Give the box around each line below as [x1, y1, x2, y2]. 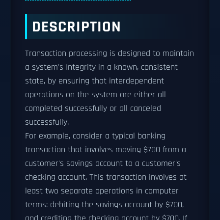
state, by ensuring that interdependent [25, 76, 164, 86]
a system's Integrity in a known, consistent [25, 62, 178, 73]
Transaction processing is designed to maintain [25, 48, 194, 59]
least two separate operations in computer [25, 186, 179, 196]
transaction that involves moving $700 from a [25, 144, 186, 155]
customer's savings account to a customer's [25, 158, 181, 169]
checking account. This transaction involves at [25, 172, 187, 183]
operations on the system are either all [25, 89, 166, 100]
